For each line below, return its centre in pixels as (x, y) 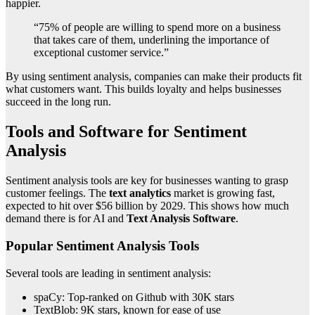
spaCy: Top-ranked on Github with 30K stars (134, 297)
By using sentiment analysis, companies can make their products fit (154, 77)
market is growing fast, (223, 193)
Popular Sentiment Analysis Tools (102, 246)
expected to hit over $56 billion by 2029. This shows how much (147, 206)
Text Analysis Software (181, 219)
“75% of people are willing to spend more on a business (157, 27)
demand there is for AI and (66, 219)
